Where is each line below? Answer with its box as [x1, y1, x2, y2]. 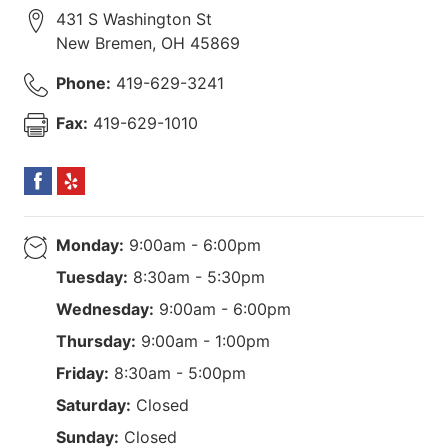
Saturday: [56, 394, 131, 415]
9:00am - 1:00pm [136, 330, 270, 351]
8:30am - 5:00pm [109, 362, 246, 383]
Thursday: [56, 330, 136, 351]
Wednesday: [56, 298, 154, 319]
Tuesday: [56, 266, 128, 287]
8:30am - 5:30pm [128, 266, 265, 287]
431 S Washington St [56, 8, 212, 29]
